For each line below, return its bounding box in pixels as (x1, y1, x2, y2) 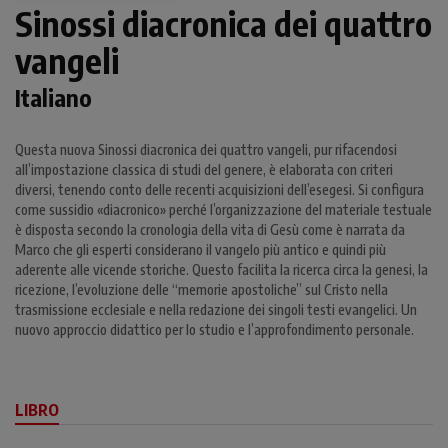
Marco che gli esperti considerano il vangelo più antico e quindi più (15, 240, 386, 258)
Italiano (15, 81, 92, 112)
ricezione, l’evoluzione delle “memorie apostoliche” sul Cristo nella (15, 280, 388, 298)
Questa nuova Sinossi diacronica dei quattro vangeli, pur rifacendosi (15, 140, 397, 158)
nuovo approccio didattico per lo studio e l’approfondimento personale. (15, 320, 414, 338)
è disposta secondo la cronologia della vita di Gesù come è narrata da (15, 220, 405, 238)
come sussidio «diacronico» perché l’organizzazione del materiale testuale (15, 200, 432, 218)
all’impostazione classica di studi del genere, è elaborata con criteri (15, 160, 393, 178)
